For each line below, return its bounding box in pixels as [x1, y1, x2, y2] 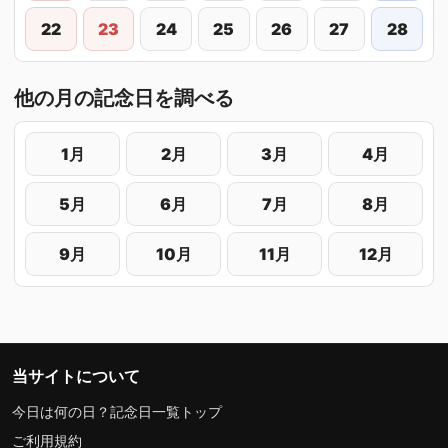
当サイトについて [12, 365, 140, 386]
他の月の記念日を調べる [14, 85, 234, 110]
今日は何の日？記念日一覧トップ [12, 402, 222, 420]
